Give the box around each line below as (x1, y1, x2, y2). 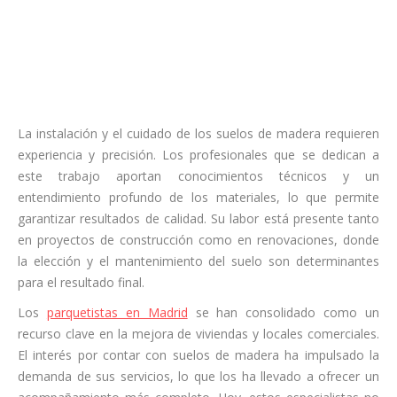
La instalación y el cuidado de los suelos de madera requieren (18, 124, 379, 142)
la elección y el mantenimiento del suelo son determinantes (18, 252, 379, 269)
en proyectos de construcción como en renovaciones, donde (18, 230, 379, 248)
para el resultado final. (18, 273, 144, 291)
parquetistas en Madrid (46, 303, 188, 321)
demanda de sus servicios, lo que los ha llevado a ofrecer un (18, 367, 379, 385)
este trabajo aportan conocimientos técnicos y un (18, 167, 379, 184)
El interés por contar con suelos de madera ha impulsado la (18, 346, 379, 363)
